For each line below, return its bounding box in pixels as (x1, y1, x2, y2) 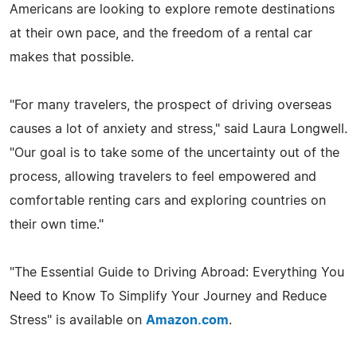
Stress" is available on (10, 313, 146, 327)
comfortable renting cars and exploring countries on (10, 194, 326, 207)
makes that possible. (10, 50, 134, 64)
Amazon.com (146, 313, 229, 327)
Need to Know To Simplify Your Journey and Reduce (10, 289, 327, 303)
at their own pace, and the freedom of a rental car (10, 26, 312, 40)
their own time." (10, 218, 104, 231)
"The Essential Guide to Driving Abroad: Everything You (10, 265, 344, 279)
